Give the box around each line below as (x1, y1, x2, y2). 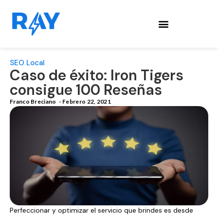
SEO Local (10, 58, 45, 68)
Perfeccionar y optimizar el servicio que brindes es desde (10, 206, 193, 215)
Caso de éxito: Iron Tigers (10, 66, 183, 85)
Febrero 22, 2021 (62, 98, 111, 106)
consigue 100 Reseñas (10, 80, 162, 100)
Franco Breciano (10, 98, 56, 106)
